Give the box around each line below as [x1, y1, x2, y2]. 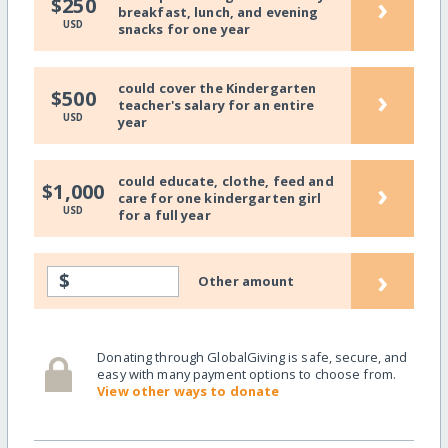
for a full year [117, 206, 211, 225]
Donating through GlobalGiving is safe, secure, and [97, 348, 408, 367]
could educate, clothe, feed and [117, 172, 334, 191]
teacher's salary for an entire [117, 96, 315, 115]
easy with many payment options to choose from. [97, 365, 397, 384]
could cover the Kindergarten [117, 79, 317, 98]
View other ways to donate [97, 382, 280, 401]
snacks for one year [117, 20, 251, 39]
